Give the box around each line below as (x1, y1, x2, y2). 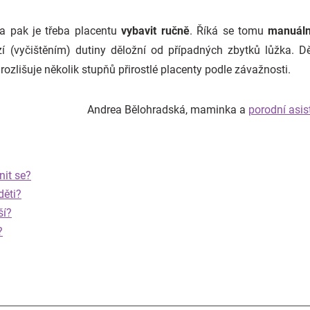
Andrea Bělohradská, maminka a (87, 103, 248, 116)
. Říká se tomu (189, 24, 268, 37)
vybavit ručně (121, 24, 190, 37)
